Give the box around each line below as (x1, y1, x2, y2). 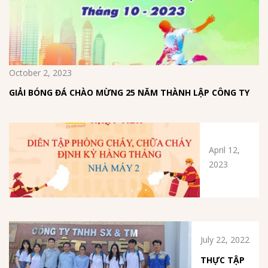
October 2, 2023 (9, 66, 72, 78)
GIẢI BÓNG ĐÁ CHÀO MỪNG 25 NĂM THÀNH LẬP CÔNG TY (9, 87, 249, 99)
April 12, (208, 144, 240, 156)
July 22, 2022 (200, 234, 249, 246)
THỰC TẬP (200, 254, 245, 266)
